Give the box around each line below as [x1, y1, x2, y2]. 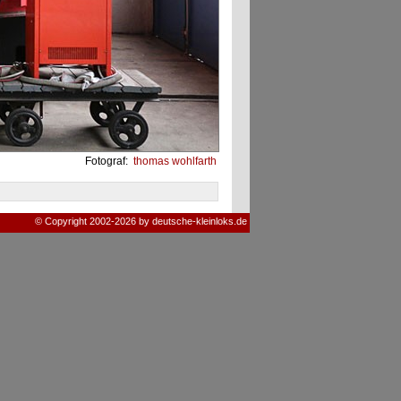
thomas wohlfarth [130, 155, 217, 167]
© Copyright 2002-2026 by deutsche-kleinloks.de [34, 216, 247, 226]
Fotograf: [84, 155, 131, 167]
